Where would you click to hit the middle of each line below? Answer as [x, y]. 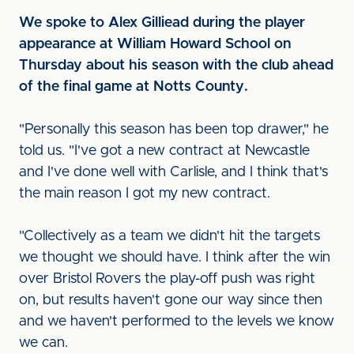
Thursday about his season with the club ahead [176, 66]
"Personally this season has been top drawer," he [174, 130]
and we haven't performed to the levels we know [177, 322]
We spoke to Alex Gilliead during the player [162, 23]
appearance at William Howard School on [155, 44]
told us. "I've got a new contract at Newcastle [164, 151]
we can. [43, 343]
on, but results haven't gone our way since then [171, 300]
